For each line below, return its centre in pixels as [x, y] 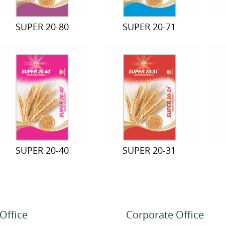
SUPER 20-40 [42, 150]
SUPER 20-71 [149, 27]
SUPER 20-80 [42, 27]
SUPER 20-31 [149, 150]
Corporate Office [165, 214]
